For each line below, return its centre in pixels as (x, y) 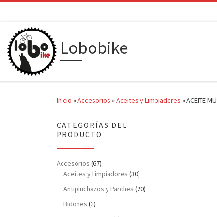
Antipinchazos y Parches (99, 189)
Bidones (76, 204)
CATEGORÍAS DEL (92, 125)
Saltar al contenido (41, 14)
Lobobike (94, 48)
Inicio (64, 101)
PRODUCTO (79, 135)
